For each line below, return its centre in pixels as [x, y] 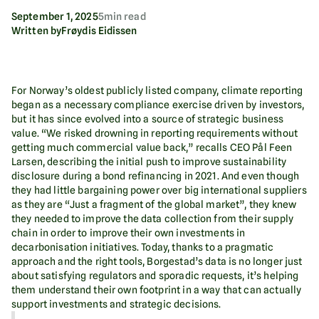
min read [125, 17]
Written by [36, 31]
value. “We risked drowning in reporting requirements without [155, 134]
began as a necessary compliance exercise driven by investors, [158, 105]
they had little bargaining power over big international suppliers [159, 190]
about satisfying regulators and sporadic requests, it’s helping [155, 276]
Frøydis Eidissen [99, 31]
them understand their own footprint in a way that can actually [157, 290]
